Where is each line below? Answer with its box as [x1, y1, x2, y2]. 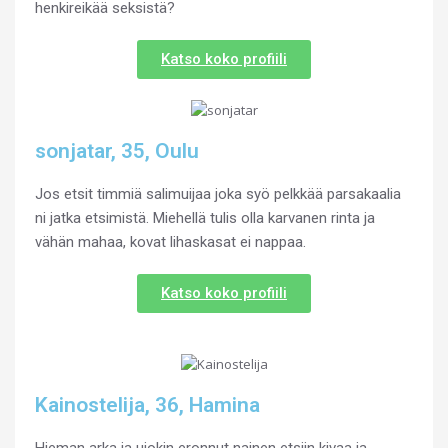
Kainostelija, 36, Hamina [35, 392, 260, 417]
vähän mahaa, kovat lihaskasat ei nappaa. [35, 232, 306, 251]
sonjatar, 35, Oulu [35, 138, 199, 163]
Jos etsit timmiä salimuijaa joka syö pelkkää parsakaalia [35, 184, 401, 203]
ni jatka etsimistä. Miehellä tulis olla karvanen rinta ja [35, 208, 375, 227]
